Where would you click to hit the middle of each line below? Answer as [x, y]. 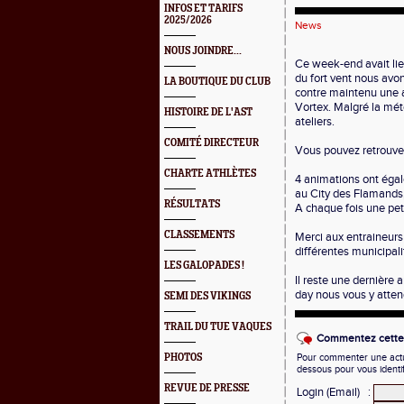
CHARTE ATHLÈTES [210, 174]
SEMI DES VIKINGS [207, 296]
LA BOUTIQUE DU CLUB [217, 82]
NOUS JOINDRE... [203, 51]
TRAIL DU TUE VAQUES [218, 327]
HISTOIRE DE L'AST [208, 112]
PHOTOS [183, 358]
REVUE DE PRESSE [207, 388]
